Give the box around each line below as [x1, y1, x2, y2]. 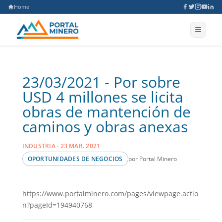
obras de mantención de [22, 102, 191, 122]
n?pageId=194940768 [22, 200, 92, 210]
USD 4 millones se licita [22, 87, 183, 107]
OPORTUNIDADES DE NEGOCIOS [27, 155, 123, 163]
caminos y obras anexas [22, 116, 188, 137]
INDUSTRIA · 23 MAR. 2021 [22, 142, 101, 150]
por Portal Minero [128, 155, 177, 163]
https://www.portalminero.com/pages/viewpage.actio [22, 189, 198, 198]
